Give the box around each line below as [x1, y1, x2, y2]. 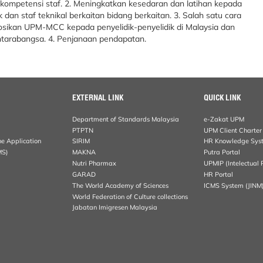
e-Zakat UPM [204, 114, 245, 123]
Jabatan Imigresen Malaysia [72, 203, 158, 212]
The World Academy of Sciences [72, 181, 169, 190]
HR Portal [204, 170, 234, 178]
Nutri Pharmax [72, 159, 117, 168]
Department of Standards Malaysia [72, 114, 180, 123]
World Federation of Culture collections [72, 192, 188, 201]
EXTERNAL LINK [72, 92, 124, 102]
